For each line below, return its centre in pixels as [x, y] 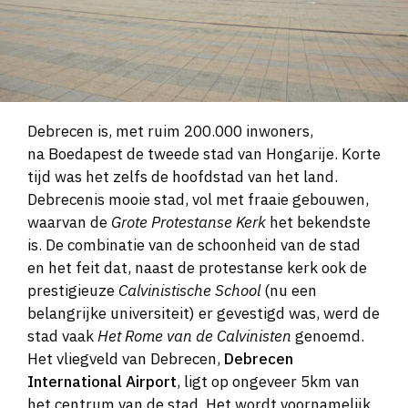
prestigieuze [73, 291]
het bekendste [318, 223]
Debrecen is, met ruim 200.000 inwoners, [170, 132]
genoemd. [328, 337]
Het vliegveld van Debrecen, [126, 359]
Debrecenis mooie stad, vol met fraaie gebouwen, [198, 200]
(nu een [289, 291]
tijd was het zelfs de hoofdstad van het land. [183, 177]
